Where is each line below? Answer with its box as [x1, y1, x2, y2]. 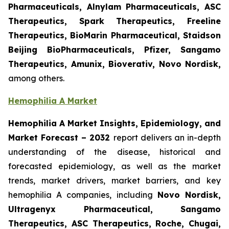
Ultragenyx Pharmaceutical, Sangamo [8, 204, 221, 215]
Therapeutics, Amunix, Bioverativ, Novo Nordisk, [8, 59, 221, 70]
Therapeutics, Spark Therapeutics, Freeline [8, 16, 221, 27]
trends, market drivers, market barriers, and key [8, 175, 221, 186]
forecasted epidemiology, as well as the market [8, 161, 221, 172]
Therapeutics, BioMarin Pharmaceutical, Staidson [8, 30, 221, 41]
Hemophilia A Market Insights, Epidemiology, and [8, 118, 221, 129]
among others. [8, 73, 64, 84]
